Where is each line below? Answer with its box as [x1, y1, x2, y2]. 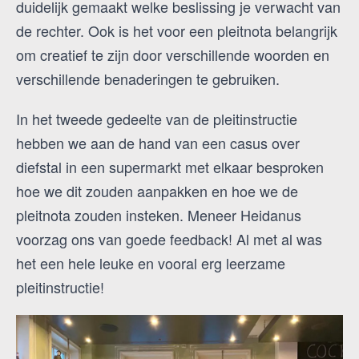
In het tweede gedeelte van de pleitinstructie [16, 108, 297, 130]
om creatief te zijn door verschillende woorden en [16, 44, 329, 66]
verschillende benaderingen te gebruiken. [16, 68, 280, 90]
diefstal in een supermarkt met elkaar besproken [16, 156, 324, 178]
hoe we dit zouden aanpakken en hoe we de [16, 180, 298, 202]
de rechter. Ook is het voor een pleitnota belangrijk [16, 20, 337, 42]
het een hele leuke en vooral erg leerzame [16, 252, 285, 274]
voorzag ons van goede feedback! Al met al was [16, 228, 322, 250]
